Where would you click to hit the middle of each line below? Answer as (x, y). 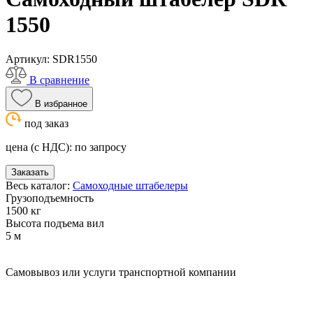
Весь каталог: (39, 185)
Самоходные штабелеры (130, 185)
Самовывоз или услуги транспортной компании (121, 272)
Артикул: (29, 59)
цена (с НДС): (39, 147)
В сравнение (59, 80)
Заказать (30, 172)
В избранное (61, 103)
